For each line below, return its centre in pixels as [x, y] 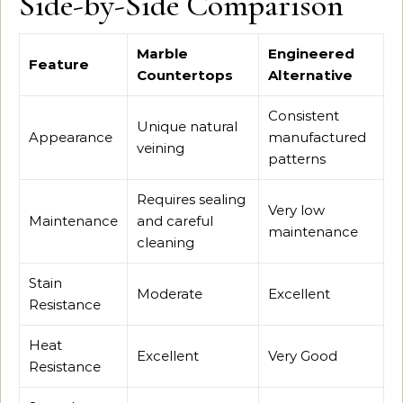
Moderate [170, 293]
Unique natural [187, 126]
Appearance [71, 137]
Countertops [185, 75]
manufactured [317, 137]
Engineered [311, 53]
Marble [162, 53]
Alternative [310, 75]
